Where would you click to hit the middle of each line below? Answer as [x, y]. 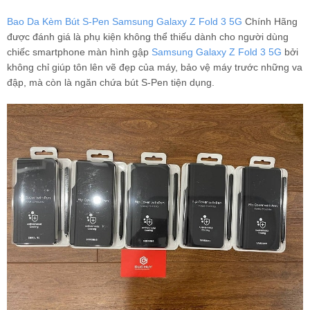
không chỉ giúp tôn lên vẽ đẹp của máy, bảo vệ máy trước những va [155, 67]
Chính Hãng [270, 21]
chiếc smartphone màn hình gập [79, 52]
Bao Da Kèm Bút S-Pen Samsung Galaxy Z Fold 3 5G [125, 21]
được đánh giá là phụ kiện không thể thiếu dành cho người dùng [148, 37]
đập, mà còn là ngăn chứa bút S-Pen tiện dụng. [112, 82]
